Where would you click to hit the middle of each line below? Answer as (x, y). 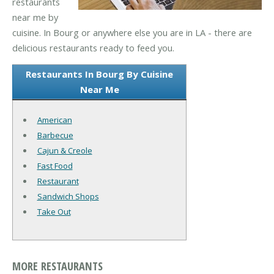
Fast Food (55, 166)
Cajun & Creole (65, 151)
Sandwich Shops (68, 197)
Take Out (54, 212)
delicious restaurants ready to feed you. (93, 47)
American (54, 120)
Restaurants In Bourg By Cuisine (99, 74)
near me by (35, 17)
